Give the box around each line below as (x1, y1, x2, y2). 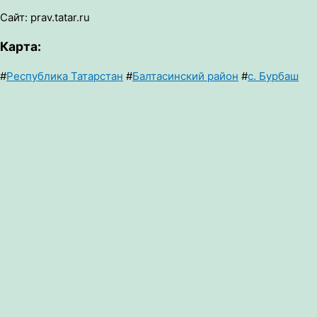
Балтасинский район (132, 69, 238, 83)
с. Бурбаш (248, 69, 299, 83)
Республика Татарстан (6, 69, 123, 83)
